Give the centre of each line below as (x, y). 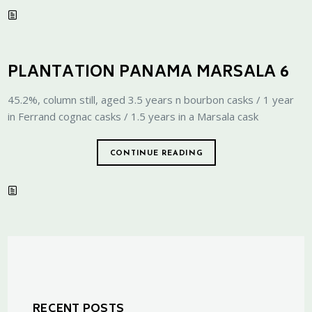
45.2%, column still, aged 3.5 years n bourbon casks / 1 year (151, 100)
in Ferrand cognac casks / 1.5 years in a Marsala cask (133, 116)
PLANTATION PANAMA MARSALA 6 (148, 73)
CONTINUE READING (156, 154)
